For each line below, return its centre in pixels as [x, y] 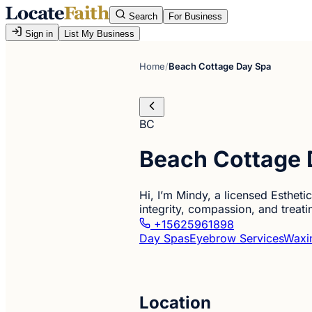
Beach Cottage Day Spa [220, 66]
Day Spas [164, 238]
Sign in [38, 34]
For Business [195, 16]
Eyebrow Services [236, 238]
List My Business [99, 34]
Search [142, 16]
